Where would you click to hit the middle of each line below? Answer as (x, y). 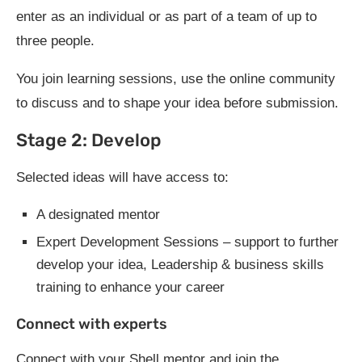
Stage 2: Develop (89, 140)
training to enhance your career (130, 287)
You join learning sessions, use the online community (176, 78)
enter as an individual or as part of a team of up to (166, 16)
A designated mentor (98, 214)
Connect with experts (92, 324)
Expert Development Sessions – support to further (187, 242)
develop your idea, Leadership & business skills (180, 264)
